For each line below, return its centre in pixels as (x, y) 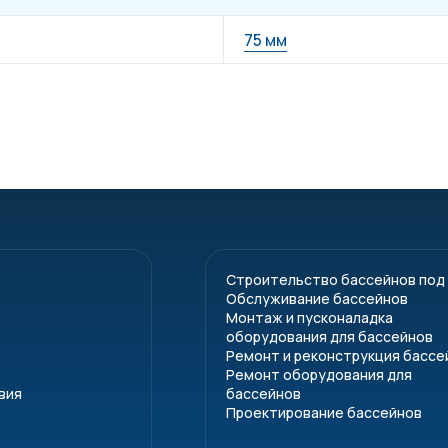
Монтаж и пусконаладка (310, 317)
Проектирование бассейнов (324, 412)
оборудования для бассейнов (330, 336)
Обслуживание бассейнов (317, 298)
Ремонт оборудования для (319, 374)
